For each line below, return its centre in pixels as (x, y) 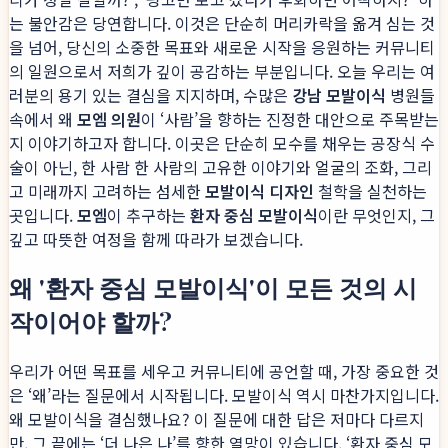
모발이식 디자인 (259, 191)
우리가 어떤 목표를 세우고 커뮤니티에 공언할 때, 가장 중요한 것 (224, 370)
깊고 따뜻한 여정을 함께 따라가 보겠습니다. (156, 239)
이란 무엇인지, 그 (376, 215)
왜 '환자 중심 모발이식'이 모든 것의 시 (213, 286)
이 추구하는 (148, 215)
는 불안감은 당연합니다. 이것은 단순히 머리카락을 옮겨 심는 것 (222, 23)
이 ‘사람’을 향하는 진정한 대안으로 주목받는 (290, 119)
